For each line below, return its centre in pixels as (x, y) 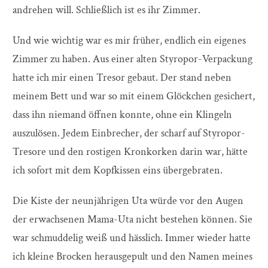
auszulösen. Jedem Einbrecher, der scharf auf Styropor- (129, 133)
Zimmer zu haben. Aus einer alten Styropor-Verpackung (133, 59)
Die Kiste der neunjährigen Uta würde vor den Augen (128, 201)
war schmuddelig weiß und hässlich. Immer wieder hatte (132, 238)
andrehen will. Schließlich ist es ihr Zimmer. (106, 10)
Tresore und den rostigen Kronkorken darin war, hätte (130, 152)
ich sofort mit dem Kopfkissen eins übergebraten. (118, 170)
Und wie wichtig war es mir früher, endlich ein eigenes (129, 41)
